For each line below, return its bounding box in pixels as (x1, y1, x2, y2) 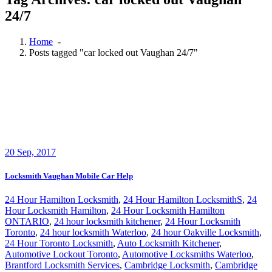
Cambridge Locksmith (124, 260, 210, 271)
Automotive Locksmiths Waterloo (122, 249, 251, 260)
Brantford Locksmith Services (5, 260, 120, 271)
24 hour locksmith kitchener (54, 216, 160, 227)
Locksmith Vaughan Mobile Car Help (5, 171, 133, 181)
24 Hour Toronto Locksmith (5, 238, 113, 249)
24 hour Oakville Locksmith (151, 227, 259, 238)
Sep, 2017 (15, 146, 56, 157)
